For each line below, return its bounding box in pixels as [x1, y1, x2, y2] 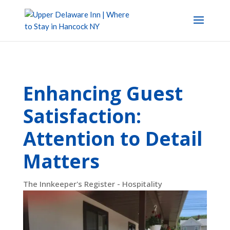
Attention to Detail [23, 125, 203, 151]
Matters [23, 148, 100, 174]
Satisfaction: [23, 103, 141, 129]
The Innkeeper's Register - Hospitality [23, 179, 162, 189]
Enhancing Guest [23, 80, 183, 106]
